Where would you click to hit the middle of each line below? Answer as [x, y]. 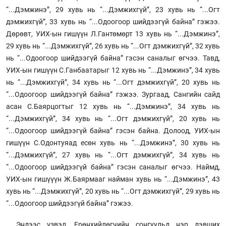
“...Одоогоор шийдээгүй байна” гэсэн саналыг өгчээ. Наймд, [113, 167]
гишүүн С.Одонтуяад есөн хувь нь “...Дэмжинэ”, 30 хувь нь [113, 143]
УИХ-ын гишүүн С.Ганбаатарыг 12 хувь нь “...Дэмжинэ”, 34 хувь [113, 70]
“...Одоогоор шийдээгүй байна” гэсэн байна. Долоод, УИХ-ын [113, 130]
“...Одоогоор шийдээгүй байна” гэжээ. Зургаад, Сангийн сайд [113, 94]
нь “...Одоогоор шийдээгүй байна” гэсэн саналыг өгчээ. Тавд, [113, 58]
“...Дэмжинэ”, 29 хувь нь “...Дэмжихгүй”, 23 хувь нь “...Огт [113, 9]
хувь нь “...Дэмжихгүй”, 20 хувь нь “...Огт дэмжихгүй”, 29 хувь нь [113, 191]
